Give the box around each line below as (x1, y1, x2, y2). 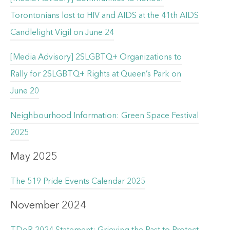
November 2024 (10, 200, 86, 211)
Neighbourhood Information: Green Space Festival (10, 111, 199, 120)
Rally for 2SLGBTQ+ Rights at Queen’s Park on (10, 70, 181, 79)
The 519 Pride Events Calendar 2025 (10, 177, 145, 186)
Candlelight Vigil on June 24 (10, 28, 114, 37)
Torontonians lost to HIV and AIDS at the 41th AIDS (10, 11, 199, 20)
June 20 (10, 87, 39, 95)
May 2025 (10, 151, 57, 162)
